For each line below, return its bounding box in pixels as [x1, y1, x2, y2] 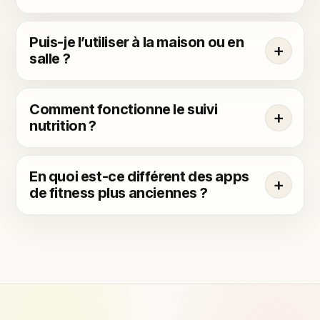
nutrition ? [29, 116, 96, 134]
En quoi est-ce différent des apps [29, 167, 249, 185]
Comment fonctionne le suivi [29, 100, 218, 118]
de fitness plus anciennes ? [29, 184, 208, 201]
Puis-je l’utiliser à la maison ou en [29, 33, 244, 51]
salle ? [29, 49, 71, 67]
